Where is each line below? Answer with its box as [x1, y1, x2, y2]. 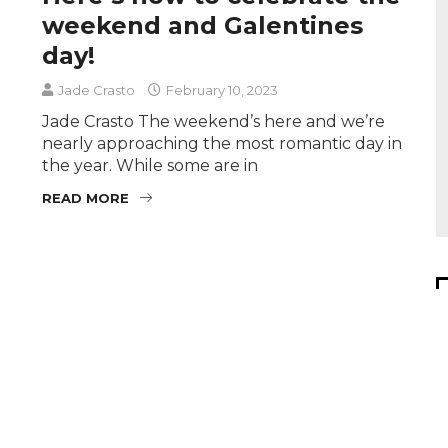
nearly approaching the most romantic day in [42, 133, 403, 153]
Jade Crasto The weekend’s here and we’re [42, 111, 386, 131]
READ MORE [42, 189, 130, 206]
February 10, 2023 [163, 81, 279, 98]
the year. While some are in [42, 155, 259, 175]
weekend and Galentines [42, 10, 364, 40]
